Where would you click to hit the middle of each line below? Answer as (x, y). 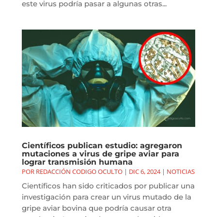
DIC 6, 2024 (144, 172)
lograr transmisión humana (77, 162)
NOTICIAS (180, 172)
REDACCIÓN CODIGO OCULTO (79, 172)
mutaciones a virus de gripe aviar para (100, 154)
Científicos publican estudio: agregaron (102, 146)
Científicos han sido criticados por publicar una (108, 186)
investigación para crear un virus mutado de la (106, 197)
